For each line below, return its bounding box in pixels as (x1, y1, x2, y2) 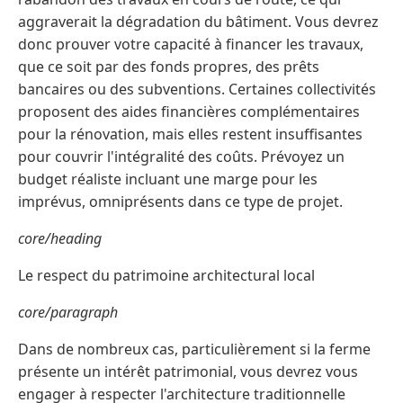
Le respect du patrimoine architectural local (18, 264, 315, 285)
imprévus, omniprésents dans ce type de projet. (18, 191, 343, 211)
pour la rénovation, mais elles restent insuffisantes (18, 123, 363, 144)
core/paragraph (18, 301, 118, 322)
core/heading (18, 228, 102, 248)
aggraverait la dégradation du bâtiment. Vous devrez (18, 11, 379, 31)
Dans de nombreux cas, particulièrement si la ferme (18, 338, 371, 359)
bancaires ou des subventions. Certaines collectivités (18, 78, 376, 99)
